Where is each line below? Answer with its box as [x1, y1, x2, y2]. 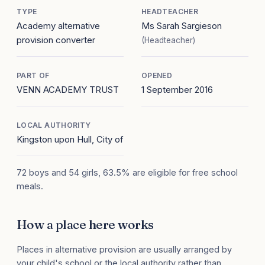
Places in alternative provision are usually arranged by [17, 244, 232, 255]
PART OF [17, 71, 50, 80]
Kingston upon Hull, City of [17, 134, 124, 146]
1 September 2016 [141, 84, 213, 96]
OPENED [141, 71, 173, 80]
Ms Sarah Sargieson [141, 20, 222, 32]
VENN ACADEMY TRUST [17, 84, 119, 96]
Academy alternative [17, 20, 100, 32]
